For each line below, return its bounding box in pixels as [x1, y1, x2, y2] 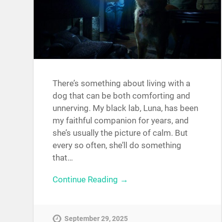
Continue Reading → [53, 174, 129, 185]
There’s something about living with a [53, 78, 191, 89]
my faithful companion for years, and [53, 115, 189, 126]
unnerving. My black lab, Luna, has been [53, 103, 199, 113]
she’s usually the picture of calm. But [53, 128, 188, 138]
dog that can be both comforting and [53, 91, 191, 101]
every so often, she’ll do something [53, 140, 182, 151]
